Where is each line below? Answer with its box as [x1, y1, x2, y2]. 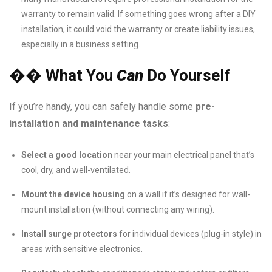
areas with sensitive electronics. [21, 244, 143, 254]
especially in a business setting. [21, 39, 140, 50]
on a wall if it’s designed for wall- [125, 189, 250, 200]
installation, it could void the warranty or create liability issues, [21, 24, 255, 35]
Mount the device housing [21, 189, 125, 200]
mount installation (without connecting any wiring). [21, 205, 214, 215]
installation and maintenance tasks [9, 118, 168, 130]
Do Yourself [143, 66, 231, 85]
